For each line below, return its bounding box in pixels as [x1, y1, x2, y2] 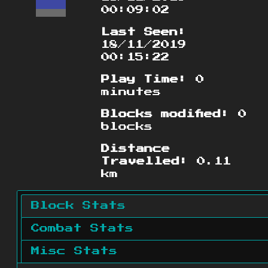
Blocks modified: [101, 110, 230, 119]
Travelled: [101, 157, 189, 166]
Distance [101, 145, 170, 154]
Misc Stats [31, 247, 117, 256]
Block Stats [31, 202, 126, 211]
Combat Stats [31, 224, 133, 233]
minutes [101, 88, 162, 97]
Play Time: [101, 75, 188, 84]
